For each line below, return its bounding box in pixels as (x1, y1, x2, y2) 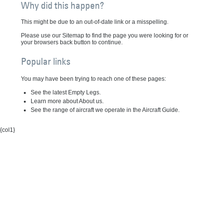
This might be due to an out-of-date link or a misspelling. (20, 18, 168, 25)
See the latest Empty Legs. (30, 89, 101, 96)
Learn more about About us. (30, 98, 104, 105)
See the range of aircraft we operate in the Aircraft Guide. (30, 107, 180, 113)
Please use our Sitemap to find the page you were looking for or (20, 32, 188, 39)
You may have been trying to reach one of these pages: (20, 75, 166, 82)
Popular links (20, 55, 71, 67)
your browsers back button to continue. (20, 39, 123, 46)
